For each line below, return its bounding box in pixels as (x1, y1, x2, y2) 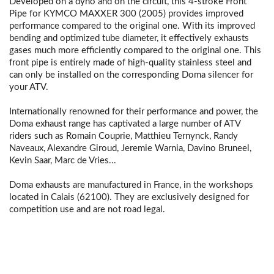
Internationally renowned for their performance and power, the (9, 107, 258, 116)
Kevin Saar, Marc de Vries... (9, 156, 116, 165)
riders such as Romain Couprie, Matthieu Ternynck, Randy (9, 131, 238, 141)
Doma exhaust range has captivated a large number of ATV (9, 119, 240, 128)
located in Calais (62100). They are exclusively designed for (9, 193, 249, 202)
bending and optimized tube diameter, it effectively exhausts (9, 34, 249, 43)
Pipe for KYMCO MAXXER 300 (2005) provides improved (9, 9, 243, 18)
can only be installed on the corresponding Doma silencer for (9, 70, 253, 80)
